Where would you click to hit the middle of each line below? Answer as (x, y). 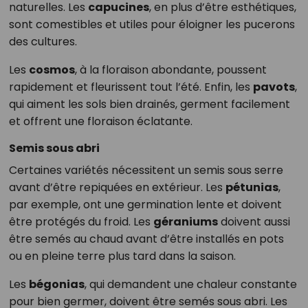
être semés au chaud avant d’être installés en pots (146, 239)
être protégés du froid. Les (81, 222)
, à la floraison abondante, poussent (170, 70)
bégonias (56, 285)
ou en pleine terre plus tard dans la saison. (122, 256)
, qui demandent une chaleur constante (190, 285)
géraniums (185, 222)
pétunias (252, 188)
